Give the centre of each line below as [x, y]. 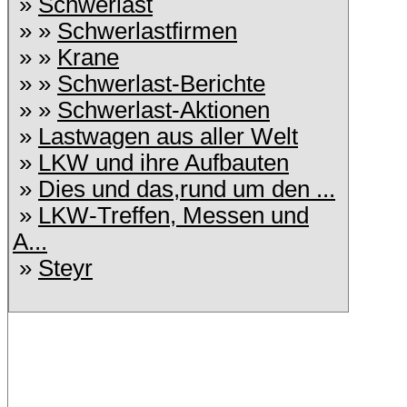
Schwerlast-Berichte [161, 84]
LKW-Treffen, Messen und [174, 215]
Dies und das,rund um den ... [187, 189]
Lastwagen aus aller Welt [168, 136]
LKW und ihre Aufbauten [164, 163]
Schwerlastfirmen [147, 31]
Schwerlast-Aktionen [164, 110]
